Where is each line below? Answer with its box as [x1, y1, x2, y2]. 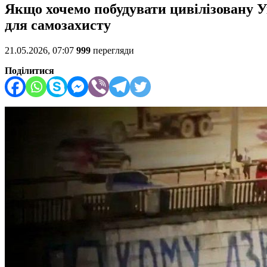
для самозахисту [5, 17, 111, 33]
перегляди [91, 45, 134, 56]
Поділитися [5, 66, 54, 76]
